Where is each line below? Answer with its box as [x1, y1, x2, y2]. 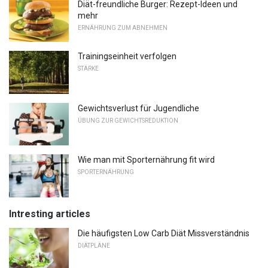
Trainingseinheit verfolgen [78, 51, 176, 61]
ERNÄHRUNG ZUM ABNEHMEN [78, 25, 167, 32]
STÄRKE [78, 65, 99, 72]
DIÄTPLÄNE [78, 242, 110, 249]
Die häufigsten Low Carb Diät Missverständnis [78, 228, 249, 238]
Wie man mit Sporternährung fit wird [78, 155, 215, 165]
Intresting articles [9, 208, 90, 220]
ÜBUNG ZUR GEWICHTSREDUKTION [78, 117, 178, 124]
